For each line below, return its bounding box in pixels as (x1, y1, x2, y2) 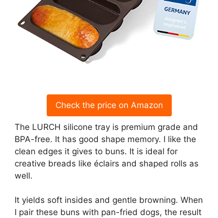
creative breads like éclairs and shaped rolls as (15, 158, 199, 168)
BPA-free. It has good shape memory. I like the (15, 134, 196, 144)
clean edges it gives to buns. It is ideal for (15, 146, 178, 156)
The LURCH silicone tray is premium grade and (15, 122, 198, 132)
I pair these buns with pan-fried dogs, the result (15, 207, 201, 217)
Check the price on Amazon (55, 100, 163, 110)
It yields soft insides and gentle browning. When (15, 195, 203, 205)
